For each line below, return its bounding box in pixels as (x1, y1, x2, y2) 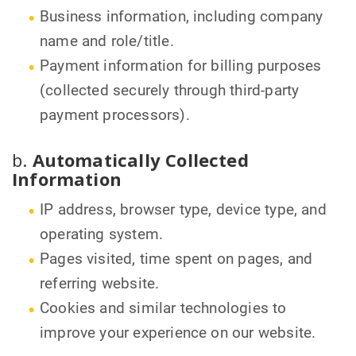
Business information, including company (40, 8, 323, 26)
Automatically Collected (32, 148, 249, 172)
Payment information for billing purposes (40, 57, 322, 75)
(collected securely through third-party (40, 82, 300, 100)
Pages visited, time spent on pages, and (40, 250, 313, 269)
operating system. (40, 226, 164, 244)
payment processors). (40, 106, 190, 125)
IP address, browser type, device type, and (40, 201, 327, 219)
